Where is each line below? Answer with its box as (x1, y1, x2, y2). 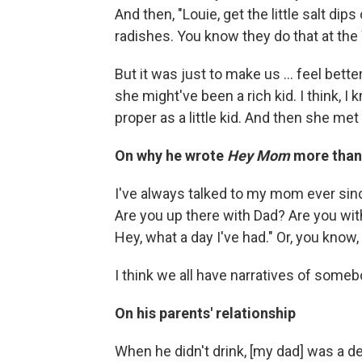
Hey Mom (227, 147, 290, 164)
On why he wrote (115, 147, 227, 164)
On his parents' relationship (115, 305, 296, 322)
